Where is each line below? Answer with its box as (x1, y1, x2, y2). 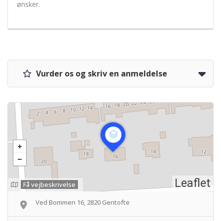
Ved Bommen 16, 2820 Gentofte (36, 198, 130, 207)
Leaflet (175, 177, 211, 190)
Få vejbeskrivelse (23, 180, 75, 189)
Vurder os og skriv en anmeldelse (34, 68, 167, 79)
